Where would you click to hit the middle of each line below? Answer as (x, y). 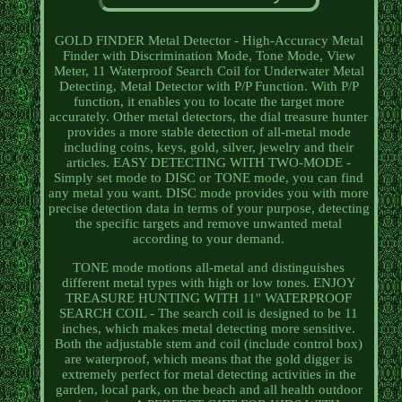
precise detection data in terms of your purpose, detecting (209, 209)
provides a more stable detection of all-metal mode (209, 132)
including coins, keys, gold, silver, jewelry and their (209, 148)
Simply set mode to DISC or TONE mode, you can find (209, 178)
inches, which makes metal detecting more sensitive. (209, 329)
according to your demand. (209, 239)
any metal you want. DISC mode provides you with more (209, 193)
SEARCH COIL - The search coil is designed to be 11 (209, 314)
